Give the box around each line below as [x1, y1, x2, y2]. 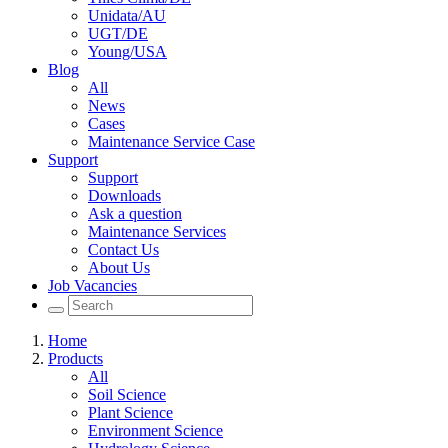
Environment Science [88, 422, 223, 440]
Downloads [88, 187, 161, 205]
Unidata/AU [88, 7, 166, 25]
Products [48, 350, 103, 368]
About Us [88, 259, 150, 277]
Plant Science [88, 404, 173, 422]
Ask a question [88, 205, 182, 223]
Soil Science [88, 386, 166, 404]
